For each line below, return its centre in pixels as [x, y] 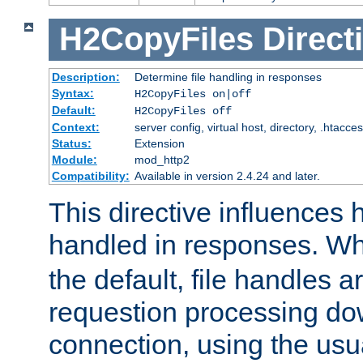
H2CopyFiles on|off [192, 94]
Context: [75, 127]
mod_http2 [162, 159]
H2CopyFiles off [183, 111]
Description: [85, 77]
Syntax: [73, 93]
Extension [159, 143]
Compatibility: [90, 175]
